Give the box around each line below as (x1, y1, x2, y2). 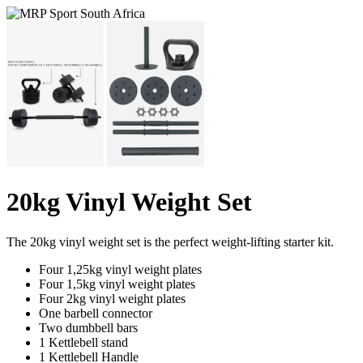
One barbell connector (39, 305, 152, 320)
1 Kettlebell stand (39, 335, 128, 349)
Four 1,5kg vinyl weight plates (39, 276, 195, 291)
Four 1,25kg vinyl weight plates (39, 262, 202, 276)
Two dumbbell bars (39, 320, 138, 335)
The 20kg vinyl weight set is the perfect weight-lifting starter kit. (6, 234, 334, 249)
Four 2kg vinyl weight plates (39, 291, 186, 305)
